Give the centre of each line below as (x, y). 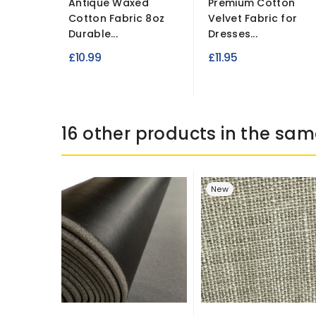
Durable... (93, 34)
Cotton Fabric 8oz (117, 18)
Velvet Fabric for (253, 18)
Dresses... (233, 34)
